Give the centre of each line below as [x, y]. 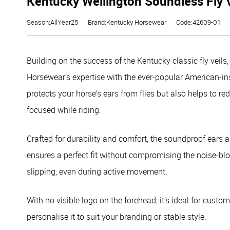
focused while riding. [64, 110]
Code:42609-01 [198, 22]
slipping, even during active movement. [97, 171]
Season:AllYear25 [52, 22]
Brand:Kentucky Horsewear [127, 22]
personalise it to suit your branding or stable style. [117, 217]
